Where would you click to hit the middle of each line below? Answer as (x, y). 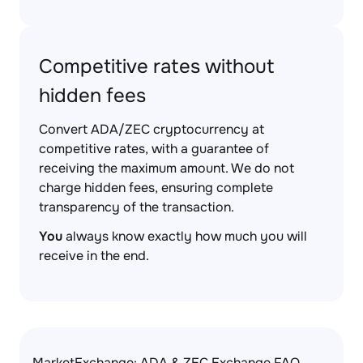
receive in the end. (94, 256)
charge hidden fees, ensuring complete (156, 188)
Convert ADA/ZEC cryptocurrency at (152, 129)
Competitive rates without (157, 66)
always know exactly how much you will (185, 236)
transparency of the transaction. (137, 207)
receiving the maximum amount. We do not (167, 168)
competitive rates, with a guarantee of (154, 149)
